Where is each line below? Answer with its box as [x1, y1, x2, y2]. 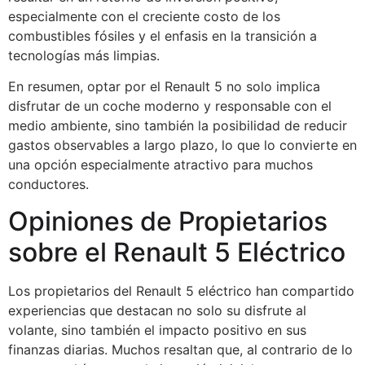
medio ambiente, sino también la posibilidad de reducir [8, 117, 347, 134]
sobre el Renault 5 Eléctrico [8, 235, 345, 268]
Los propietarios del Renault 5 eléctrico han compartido [8, 282, 354, 299]
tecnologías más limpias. [8, 47, 160, 64]
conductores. [8, 176, 89, 193]
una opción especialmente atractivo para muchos [8, 156, 313, 174]
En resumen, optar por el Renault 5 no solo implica [8, 78, 320, 95]
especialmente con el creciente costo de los [8, 8, 280, 25]
